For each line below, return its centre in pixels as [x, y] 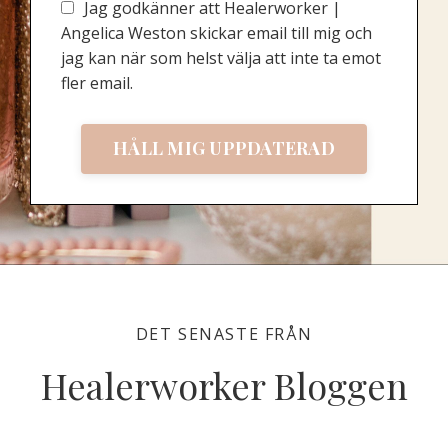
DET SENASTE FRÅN [224, 333]
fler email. [97, 82]
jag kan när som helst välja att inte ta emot [221, 57]
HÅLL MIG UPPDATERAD [224, 148]
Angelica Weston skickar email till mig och [216, 32]
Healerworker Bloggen [224, 384]
